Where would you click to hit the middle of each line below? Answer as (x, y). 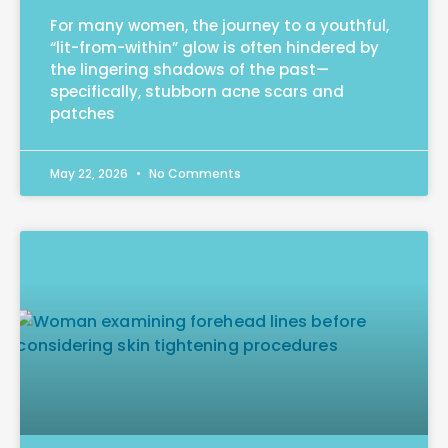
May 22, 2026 (90, 173)
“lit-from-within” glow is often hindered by (214, 47)
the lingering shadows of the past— (189, 69)
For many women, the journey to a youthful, (219, 25)
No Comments (193, 173)
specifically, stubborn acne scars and (197, 91)
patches (82, 113)
